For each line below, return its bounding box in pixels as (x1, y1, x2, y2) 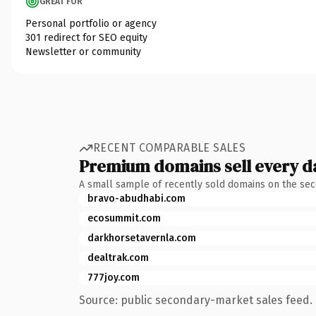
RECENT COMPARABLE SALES (93, 141, 246, 154)
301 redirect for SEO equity (25, 31, 147, 44)
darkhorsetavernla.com (87, 231, 196, 244)
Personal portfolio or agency (25, 17, 157, 30)
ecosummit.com (87, 212, 161, 224)
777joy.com (87, 271, 140, 284)
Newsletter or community (25, 45, 141, 58)
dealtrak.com (87, 251, 149, 264)
